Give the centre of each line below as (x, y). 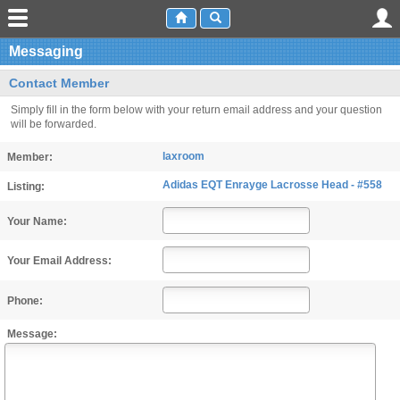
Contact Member (59, 83)
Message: (33, 334)
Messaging (46, 52)
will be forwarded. (54, 125)
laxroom (183, 156)
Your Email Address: (60, 261)
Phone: (25, 300)
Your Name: (37, 221)
